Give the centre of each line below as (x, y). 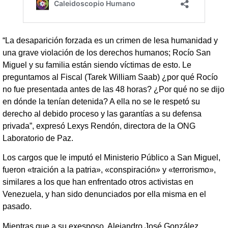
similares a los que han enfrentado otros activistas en (98, 182)
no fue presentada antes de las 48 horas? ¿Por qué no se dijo (113, 89)
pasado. (17, 207)
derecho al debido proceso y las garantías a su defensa (102, 113)
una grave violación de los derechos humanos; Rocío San (107, 52)
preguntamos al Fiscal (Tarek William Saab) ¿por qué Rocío (110, 77)
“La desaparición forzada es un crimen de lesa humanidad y (110, 40)
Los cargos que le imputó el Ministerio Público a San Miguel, (111, 158)
